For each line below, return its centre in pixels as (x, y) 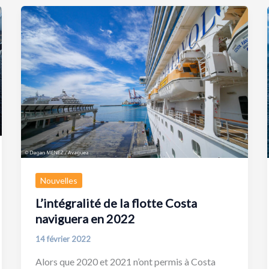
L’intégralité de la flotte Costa (116, 203)
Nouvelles (59, 180)
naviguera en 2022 (85, 219)
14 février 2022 (63, 239)
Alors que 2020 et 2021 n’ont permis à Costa (125, 261)
